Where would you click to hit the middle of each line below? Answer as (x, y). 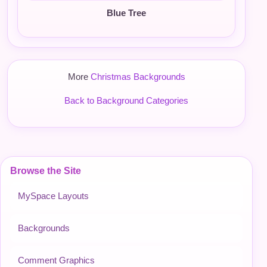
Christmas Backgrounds (138, 77)
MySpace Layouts (53, 196)
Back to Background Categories (126, 100)
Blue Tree (126, 13)
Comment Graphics (56, 260)
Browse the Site (46, 171)
